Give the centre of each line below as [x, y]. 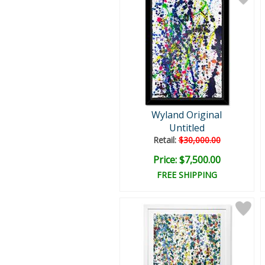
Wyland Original [187, 115]
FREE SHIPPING [187, 175]
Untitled [187, 128]
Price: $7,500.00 [187, 160]
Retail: [166, 140]
